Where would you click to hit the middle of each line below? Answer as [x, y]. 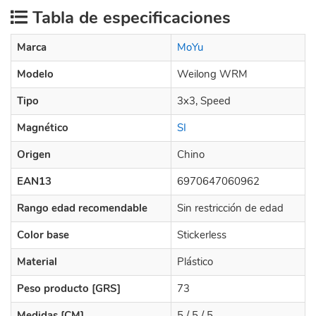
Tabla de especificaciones [129, 18]
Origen [34, 154]
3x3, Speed [204, 101]
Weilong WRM [212, 74]
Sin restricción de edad [230, 208]
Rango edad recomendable [82, 208]
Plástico [195, 262]
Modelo [35, 74]
